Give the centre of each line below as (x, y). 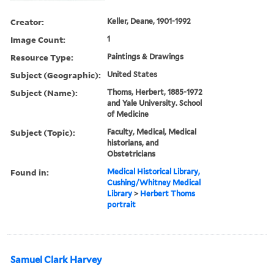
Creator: (27, 21)
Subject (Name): (44, 92)
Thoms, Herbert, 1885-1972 (155, 92)
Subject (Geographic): (56, 75)
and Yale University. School (155, 103)
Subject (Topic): (43, 132)
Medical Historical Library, (154, 171)
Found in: (30, 172)
